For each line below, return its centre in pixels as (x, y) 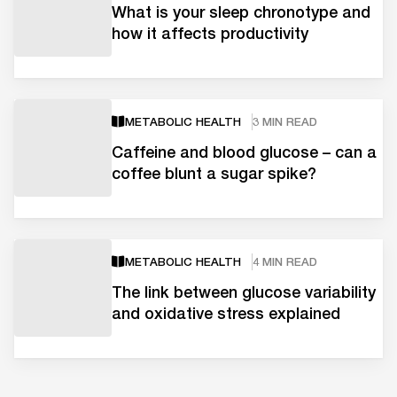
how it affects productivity (210, 32)
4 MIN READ (285, 261)
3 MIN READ (285, 121)
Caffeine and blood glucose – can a (244, 151)
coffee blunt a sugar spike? (214, 172)
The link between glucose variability (244, 291)
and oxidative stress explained (226, 312)
